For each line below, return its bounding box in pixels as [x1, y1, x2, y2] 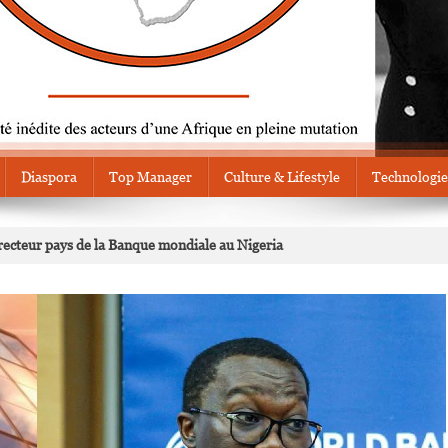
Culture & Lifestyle [224, 169, 340, 185]
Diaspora [21, 169, 77, 185]
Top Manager [109, 169, 192, 185]
